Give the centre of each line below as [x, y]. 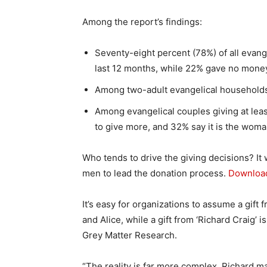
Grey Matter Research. [130, 235]
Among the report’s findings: [142, 21]
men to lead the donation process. [155, 173]
